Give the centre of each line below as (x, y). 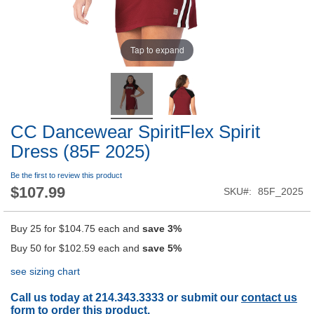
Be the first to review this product (66, 176)
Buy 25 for (35, 229)
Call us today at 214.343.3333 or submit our (126, 298)
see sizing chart (45, 272)
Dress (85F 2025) (81, 151)
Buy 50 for (35, 248)
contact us (269, 298)
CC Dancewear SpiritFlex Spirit (135, 131)
